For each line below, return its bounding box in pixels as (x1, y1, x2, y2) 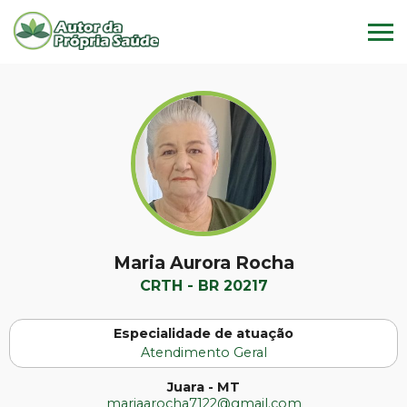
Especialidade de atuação (114, 325, 293, 342)
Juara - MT (167, 379, 240, 395)
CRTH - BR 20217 (139, 277, 268, 294)
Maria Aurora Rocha (113, 252, 294, 273)
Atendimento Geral (140, 344, 267, 361)
